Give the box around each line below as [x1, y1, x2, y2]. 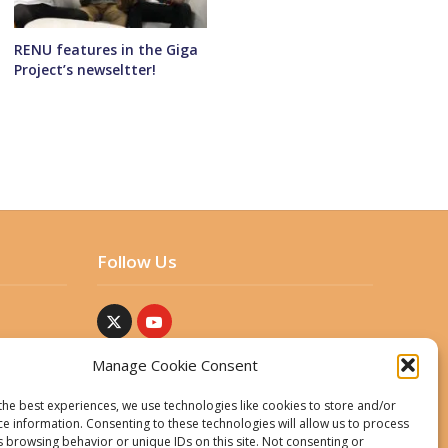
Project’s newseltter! [14, 60, 157, 80]
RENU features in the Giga [14, 40, 199, 60]
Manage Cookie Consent [91, 355, 258, 375]
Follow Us [96, 250, 177, 274]
